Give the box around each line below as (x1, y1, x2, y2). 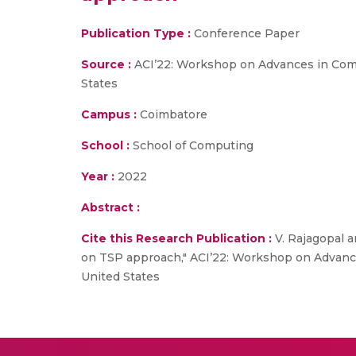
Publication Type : (81, 26, 191, 41)
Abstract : (81, 200, 140, 215)
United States (81, 269, 160, 284)
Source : (81, 57, 131, 72)
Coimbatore (137, 107, 207, 122)
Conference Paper (191, 26, 300, 41)
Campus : (81, 107, 137, 122)
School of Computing (130, 138, 253, 153)
